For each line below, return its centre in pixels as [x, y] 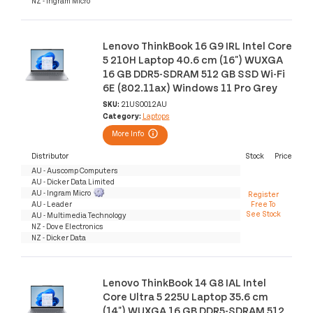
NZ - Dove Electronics [67, 226]
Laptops [156, 115]
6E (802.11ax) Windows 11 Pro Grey [190, 87]
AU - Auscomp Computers [75, 170]
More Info [128, 133]
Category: [122, 115]
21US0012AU [144, 103]
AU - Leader [52, 203]
